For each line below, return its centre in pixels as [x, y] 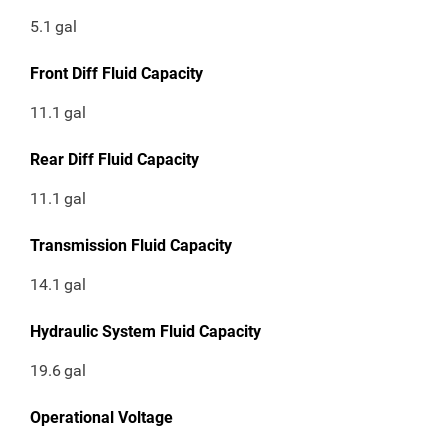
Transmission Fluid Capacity [131, 246]
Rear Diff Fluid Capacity [114, 160]
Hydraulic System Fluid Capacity [145, 332]
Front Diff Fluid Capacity [116, 74]
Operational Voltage [101, 418]
